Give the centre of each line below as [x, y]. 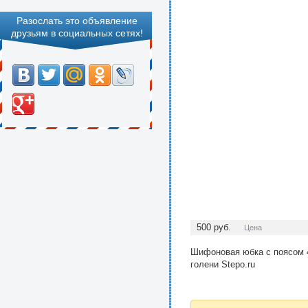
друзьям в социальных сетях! [77, 33]
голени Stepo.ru [223, 264]
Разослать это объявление [77, 21]
